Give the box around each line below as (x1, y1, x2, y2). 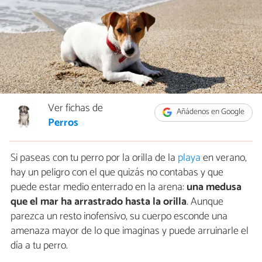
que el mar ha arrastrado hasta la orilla (11, 193, 187, 211)
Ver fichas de (48, 99, 103, 118)
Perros (48, 114, 78, 132)
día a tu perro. (11, 237, 68, 255)
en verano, (201, 149, 247, 167)
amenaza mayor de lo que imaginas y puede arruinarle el (11, 222, 249, 240)
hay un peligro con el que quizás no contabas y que (11, 164, 223, 182)
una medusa (184, 178, 242, 196)
